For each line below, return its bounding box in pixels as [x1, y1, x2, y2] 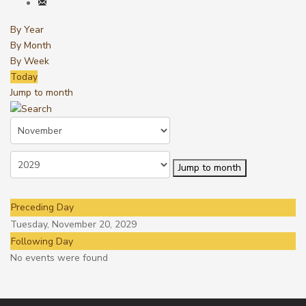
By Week [10, 55, 49, 68]
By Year [10, 23, 44, 36]
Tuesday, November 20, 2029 [10, 218, 137, 232]
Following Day [11, 235, 73, 249]
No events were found [10, 251, 108, 265]
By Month [10, 39, 51, 52]
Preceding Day [11, 201, 74, 214]
